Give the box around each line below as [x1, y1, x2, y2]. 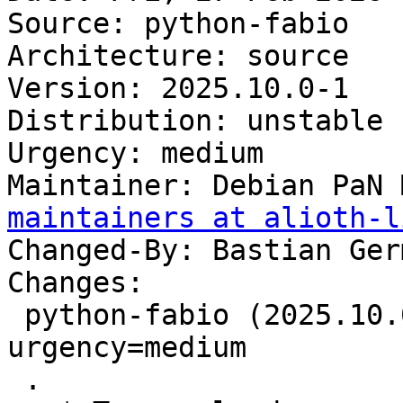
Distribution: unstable [7, 104, 383, 138]
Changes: [7, 266, 144, 300]
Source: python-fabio [7, 7, 349, 40]
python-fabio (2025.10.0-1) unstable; [7, 299, 24, 332]
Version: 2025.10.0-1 [7, 72, 349, 105]
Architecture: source [7, 40, 349, 73]
